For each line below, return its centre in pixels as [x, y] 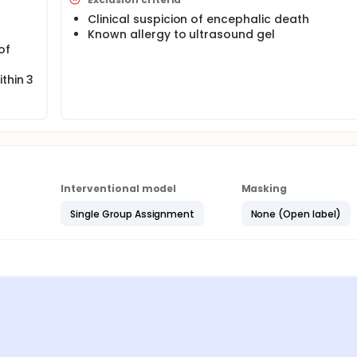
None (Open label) [296, 214]
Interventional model [119, 188]
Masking [264, 188]
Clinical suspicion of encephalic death [198, 19]
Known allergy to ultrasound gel [182, 34]
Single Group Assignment [133, 214]
